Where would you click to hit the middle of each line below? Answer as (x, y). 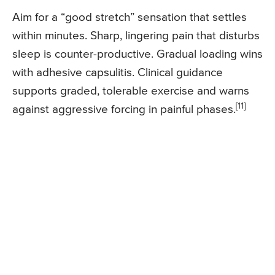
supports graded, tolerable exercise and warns (131, 91)
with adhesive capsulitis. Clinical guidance (118, 73)
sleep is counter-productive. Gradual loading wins (137, 55)
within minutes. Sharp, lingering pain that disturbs (136, 36)
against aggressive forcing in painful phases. (124, 110)
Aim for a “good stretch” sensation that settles (130, 18)
